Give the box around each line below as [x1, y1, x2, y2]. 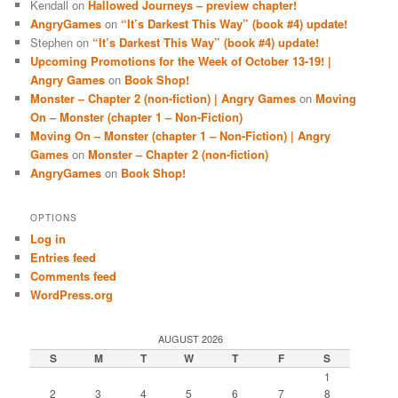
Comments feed [30, 267, 117, 284]
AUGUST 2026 [157, 330, 223, 346]
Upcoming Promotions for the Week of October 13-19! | [30, 52, 332, 70]
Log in [30, 229, 67, 247]
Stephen [30, 34, 74, 52]
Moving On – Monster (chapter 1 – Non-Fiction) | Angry [30, 127, 331, 145]
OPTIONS [30, 211, 78, 224]
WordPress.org [30, 285, 114, 303]
